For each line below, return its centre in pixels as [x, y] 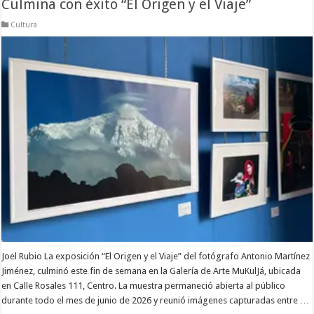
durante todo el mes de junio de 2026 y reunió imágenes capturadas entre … [156, 301]
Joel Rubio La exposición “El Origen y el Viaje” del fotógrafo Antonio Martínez [156, 257]
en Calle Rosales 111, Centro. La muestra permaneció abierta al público [144, 286]
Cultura [24, 25]
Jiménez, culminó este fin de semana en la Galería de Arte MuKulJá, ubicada [151, 271]
